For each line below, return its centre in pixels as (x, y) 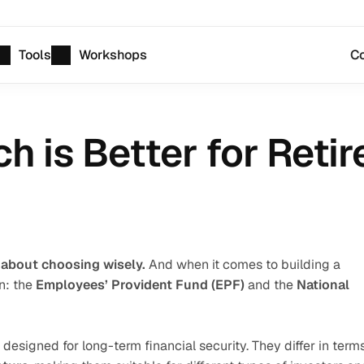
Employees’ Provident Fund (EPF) (140, 285)
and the (271, 285)
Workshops (113, 55)
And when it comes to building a (243, 264)
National (323, 285)
